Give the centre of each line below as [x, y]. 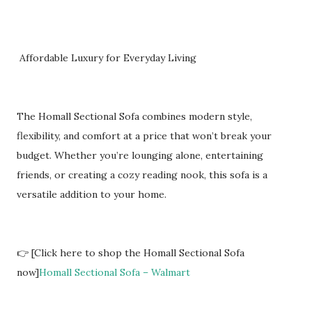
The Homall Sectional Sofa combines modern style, [134, 116]
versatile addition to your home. [92, 194]
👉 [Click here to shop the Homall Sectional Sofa [131, 253]
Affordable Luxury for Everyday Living [107, 58]
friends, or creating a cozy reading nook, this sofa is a [142, 175]
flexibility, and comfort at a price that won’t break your [144, 136]
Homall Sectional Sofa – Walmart [115, 272]
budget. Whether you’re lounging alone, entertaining [140, 155]
